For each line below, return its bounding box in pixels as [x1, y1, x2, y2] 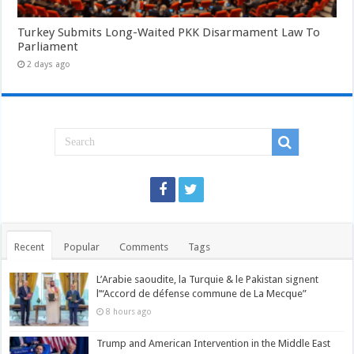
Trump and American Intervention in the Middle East [96, 337, 331, 350]
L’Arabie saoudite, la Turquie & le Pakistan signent [96, 273, 319, 286]
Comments [119, 241, 169, 254]
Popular [64, 241, 100, 254]
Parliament [17, 40, 79, 55]
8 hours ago [106, 307, 153, 317]
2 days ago [27, 59, 71, 70]
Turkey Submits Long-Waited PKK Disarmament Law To [17, 25, 321, 40]
